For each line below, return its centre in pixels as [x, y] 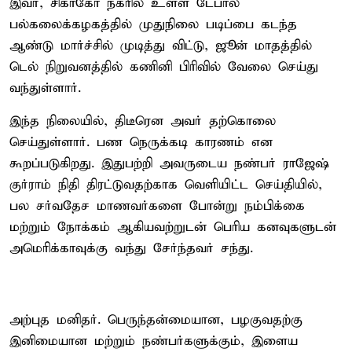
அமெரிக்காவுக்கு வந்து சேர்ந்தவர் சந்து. [131, 248]
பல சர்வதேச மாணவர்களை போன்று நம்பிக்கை [157, 206]
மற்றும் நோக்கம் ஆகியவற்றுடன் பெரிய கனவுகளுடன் [173, 227]
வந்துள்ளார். [45, 88]
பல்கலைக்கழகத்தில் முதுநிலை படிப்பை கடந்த [153, 24]
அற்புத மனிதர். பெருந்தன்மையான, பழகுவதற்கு [156, 320]
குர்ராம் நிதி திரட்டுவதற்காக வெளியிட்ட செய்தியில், [166, 185]
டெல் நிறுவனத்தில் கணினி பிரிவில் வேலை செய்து [164, 67]
